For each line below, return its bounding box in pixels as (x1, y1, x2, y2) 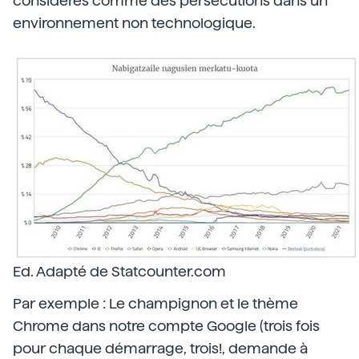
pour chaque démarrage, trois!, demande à (13, 340, 308, 357)
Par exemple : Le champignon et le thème (13, 295, 298, 312)
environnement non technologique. (13, 14, 256, 31)
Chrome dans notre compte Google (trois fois (13, 317, 320, 334)
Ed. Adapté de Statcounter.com (13, 263, 226, 280)
